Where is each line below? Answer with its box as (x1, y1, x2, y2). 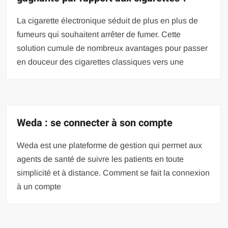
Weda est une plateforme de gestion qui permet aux (17, 140, 203, 150)
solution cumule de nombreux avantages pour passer (17, 43, 208, 52)
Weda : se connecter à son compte (17, 115, 173, 130)
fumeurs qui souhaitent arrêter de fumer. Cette (17, 30, 181, 39)
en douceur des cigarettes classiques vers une (17, 57, 184, 66)
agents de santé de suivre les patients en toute (17, 154, 184, 163)
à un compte (17, 182, 62, 191)
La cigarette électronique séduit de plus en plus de (17, 16, 198, 25)
